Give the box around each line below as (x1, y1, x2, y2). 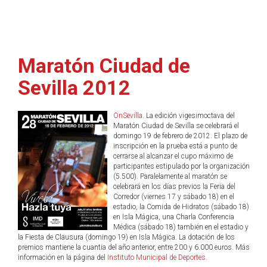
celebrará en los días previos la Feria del (113, 182, 235, 191)
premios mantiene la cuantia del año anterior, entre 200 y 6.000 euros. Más (18, 243, 250, 252)
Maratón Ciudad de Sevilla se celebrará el (113, 122, 239, 130)
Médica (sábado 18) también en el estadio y (113, 223, 249, 231)
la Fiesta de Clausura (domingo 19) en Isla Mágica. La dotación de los (18, 233, 235, 241)
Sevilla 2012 (18, 76, 131, 100)
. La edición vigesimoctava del (142, 111, 235, 120)
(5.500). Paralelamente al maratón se (113, 172, 227, 181)
